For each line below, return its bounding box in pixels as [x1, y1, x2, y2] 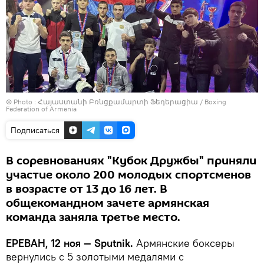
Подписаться [11, 124, 60, 136]
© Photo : [6, 97, 38, 106]
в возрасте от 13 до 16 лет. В [6, 180, 167, 197]
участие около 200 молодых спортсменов [6, 166, 251, 183]
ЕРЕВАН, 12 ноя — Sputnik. [6, 236, 136, 250]
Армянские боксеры [136, 236, 235, 250]
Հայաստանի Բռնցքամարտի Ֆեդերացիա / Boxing [38, 97, 226, 106]
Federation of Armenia [6, 104, 77, 113]
